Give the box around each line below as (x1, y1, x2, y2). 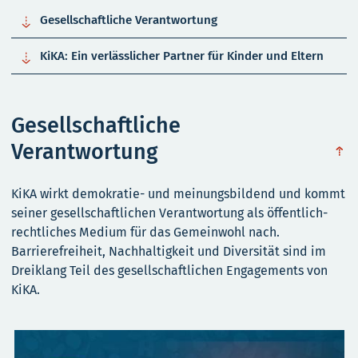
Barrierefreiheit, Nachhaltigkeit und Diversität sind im (11, 244, 326, 259)
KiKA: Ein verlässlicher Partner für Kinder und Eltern (40, 49, 324, 63)
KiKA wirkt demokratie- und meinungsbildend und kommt (11, 186, 345, 201)
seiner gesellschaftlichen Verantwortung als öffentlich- (11, 205, 328, 221)
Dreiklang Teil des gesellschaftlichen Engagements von (11, 263, 328, 278)
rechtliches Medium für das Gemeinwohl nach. (11, 225, 280, 240)
